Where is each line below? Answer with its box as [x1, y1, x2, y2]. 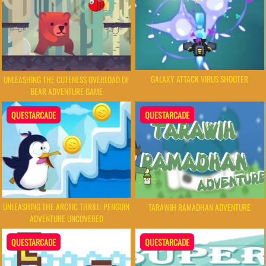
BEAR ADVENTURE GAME [30, 85, 103, 97]
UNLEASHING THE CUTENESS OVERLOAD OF [4, 73, 129, 85]
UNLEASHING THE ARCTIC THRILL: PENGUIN [3, 201, 130, 213]
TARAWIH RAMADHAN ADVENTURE [148, 201, 251, 213]
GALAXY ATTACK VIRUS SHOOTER [151, 72, 249, 85]
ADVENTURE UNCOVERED [29, 213, 103, 225]
